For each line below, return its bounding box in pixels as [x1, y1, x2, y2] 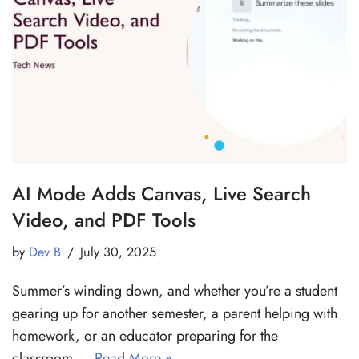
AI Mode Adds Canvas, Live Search [12, 179, 311, 208]
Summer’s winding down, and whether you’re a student [12, 280, 337, 302]
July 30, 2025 [80, 243, 156, 262]
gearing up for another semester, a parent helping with [12, 303, 337, 325]
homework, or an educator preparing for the [12, 325, 278, 347]
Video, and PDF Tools [12, 206, 196, 235]
